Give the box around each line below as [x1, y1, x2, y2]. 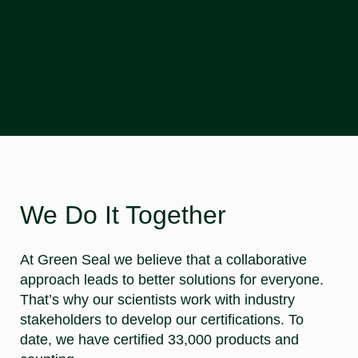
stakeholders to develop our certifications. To [20, 311, 304, 328]
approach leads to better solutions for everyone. [20, 271, 324, 288]
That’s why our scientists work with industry [20, 291, 295, 308]
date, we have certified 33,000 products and [20, 331, 299, 348]
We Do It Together [20, 200, 226, 229]
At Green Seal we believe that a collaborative [20, 251, 307, 268]
